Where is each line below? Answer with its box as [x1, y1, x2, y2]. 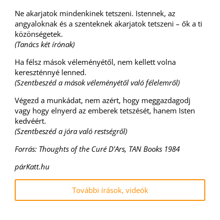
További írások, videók [72, 185, 148, 195]
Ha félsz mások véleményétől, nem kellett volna [15, 57, 176, 67]
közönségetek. [15, 29, 63, 39]
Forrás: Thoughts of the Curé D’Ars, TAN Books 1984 [15, 144, 180, 154]
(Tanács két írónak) [15, 39, 75, 49]
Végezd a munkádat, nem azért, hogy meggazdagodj [15, 95, 191, 105]
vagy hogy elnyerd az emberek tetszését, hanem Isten [15, 106, 195, 115]
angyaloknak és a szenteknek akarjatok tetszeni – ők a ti [15, 19, 202, 28]
